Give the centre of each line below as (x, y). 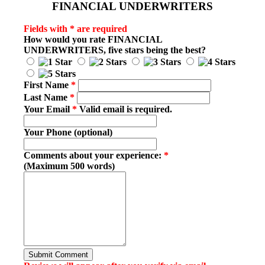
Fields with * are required (75, 29)
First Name (47, 85)
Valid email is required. (125, 109)
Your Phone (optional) (68, 132)
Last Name (47, 98)
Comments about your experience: (94, 156)
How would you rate (66, 40)
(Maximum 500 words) (69, 166)
